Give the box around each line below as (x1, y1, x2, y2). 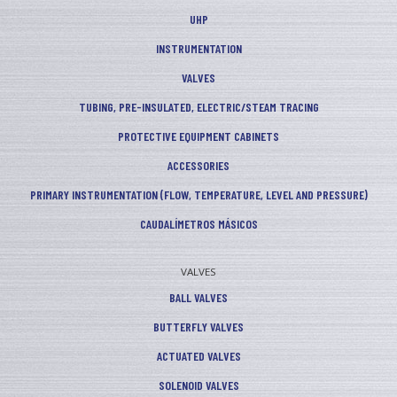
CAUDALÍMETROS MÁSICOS (139, 216, 258, 232)
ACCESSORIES (167, 158, 230, 174)
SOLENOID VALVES (158, 378, 239, 393)
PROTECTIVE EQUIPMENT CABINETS (118, 128, 279, 144)
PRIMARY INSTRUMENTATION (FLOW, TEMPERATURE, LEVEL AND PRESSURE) (29, 187, 368, 203)
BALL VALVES (169, 290, 228, 306)
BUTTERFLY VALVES (153, 319, 244, 335)
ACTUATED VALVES (156, 348, 241, 364)
